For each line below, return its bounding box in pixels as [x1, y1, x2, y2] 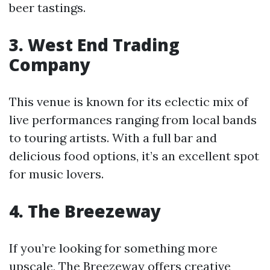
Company [9, 53, 90, 76]
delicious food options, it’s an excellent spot [9, 148, 259, 163]
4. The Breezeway [9, 199, 161, 222]
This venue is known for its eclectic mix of [9, 94, 248, 109]
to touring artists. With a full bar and [9, 130, 217, 145]
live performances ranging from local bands [9, 112, 257, 127]
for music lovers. [9, 166, 104, 181]
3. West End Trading [9, 33, 180, 56]
